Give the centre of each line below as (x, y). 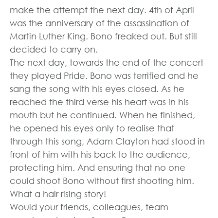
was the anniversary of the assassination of (100, 23)
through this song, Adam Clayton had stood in (107, 141)
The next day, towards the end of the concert (107, 63)
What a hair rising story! (58, 194)
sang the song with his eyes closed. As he (97, 89)
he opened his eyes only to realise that (92, 128)
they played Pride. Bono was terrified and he (104, 76)
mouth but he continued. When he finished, (102, 115)
